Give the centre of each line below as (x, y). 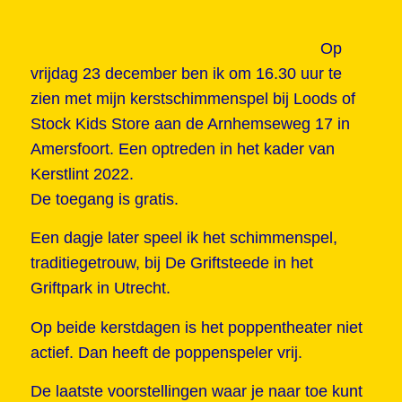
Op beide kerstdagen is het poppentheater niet (196, 327)
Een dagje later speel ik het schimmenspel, (184, 238)
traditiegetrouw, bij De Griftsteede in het (171, 263)
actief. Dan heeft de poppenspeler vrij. (166, 352)
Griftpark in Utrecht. (100, 288)
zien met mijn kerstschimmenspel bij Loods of (192, 99)
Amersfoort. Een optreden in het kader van (182, 149)
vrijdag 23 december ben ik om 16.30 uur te (186, 74)
